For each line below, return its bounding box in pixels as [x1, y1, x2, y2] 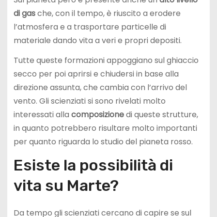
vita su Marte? [13, 176, 119, 195]
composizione [71, 108, 124, 120]
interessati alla [13, 108, 71, 120]
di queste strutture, [124, 108, 198, 120]
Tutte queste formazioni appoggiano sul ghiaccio [13, 54, 199, 66]
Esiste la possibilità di [13, 155, 173, 174]
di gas [13, 8, 35, 19]
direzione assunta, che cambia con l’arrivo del [13, 81, 187, 93]
